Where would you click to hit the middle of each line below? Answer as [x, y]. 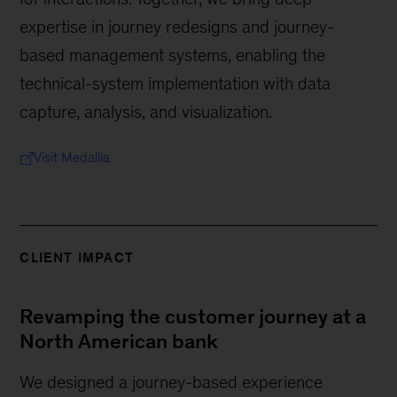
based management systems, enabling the [173, 54]
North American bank [119, 341]
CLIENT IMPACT [77, 257]
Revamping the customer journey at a [193, 316]
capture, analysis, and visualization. [146, 111]
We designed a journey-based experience [171, 381]
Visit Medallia [72, 157]
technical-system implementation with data [175, 83]
